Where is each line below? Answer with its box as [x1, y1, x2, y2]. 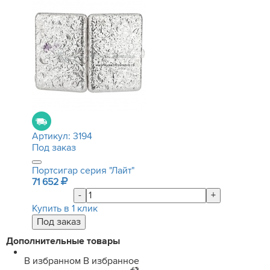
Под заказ [32, 142, 76, 154]
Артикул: [32, 130, 73, 142]
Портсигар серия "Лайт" [32, 165, 134, 177]
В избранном [24, 255, 81, 267]
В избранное [83, 255, 139, 267]
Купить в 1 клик [32, 202, 98, 215]
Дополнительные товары [6, 235, 120, 247]
